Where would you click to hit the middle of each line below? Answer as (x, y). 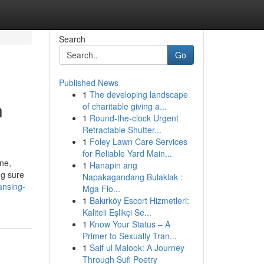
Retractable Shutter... (122, 130)
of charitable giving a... (124, 106)
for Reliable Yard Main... (127, 153)
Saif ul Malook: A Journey (137, 247)
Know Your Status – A (130, 224)
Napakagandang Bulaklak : (132, 177)
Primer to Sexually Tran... (129, 236)
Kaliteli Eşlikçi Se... (117, 212)
